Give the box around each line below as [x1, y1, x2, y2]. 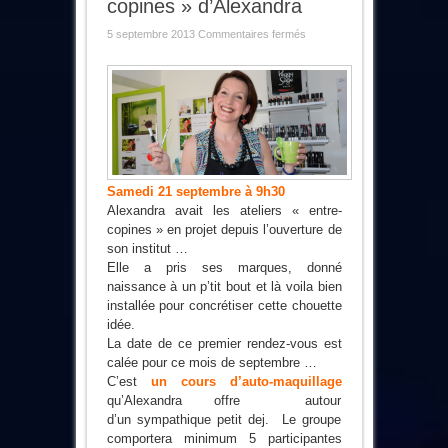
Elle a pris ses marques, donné [106, 260, 342, 276]
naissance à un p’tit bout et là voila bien [106, 279, 342, 295]
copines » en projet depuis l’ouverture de [106, 222, 342, 238]
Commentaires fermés [197, 27, 306, 40]
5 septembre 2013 [106, 27, 195, 40]
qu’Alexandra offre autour [106, 393, 342, 409]
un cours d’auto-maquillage [150, 374, 342, 390]
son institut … [106, 241, 188, 257]
